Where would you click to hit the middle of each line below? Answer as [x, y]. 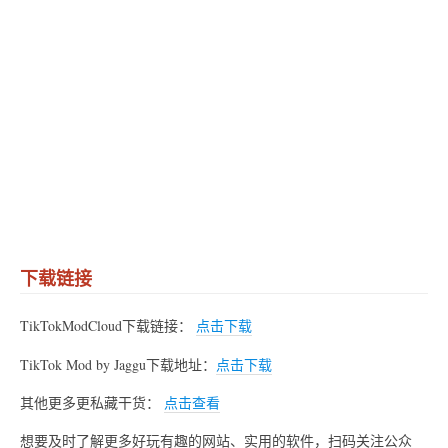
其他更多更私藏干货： [92, 403]
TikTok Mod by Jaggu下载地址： [118, 364]
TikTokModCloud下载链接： [108, 326]
